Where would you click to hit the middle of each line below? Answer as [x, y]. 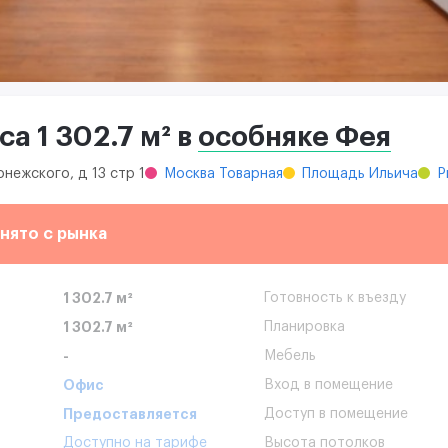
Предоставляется [130, 414]
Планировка [304, 327]
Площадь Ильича [360, 173]
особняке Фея [294, 137]
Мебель [290, 356]
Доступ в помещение [336, 414]
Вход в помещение [328, 385]
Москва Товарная [223, 173]
